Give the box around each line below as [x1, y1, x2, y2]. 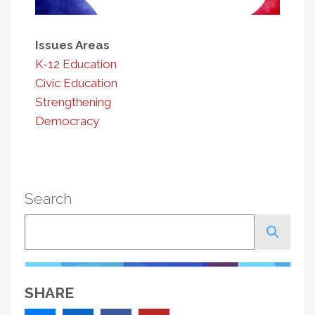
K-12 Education [35, 56, 117, 71]
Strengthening [35, 94, 111, 109]
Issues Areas [35, 37, 110, 52]
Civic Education [35, 75, 117, 90]
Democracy [35, 113, 99, 128]
